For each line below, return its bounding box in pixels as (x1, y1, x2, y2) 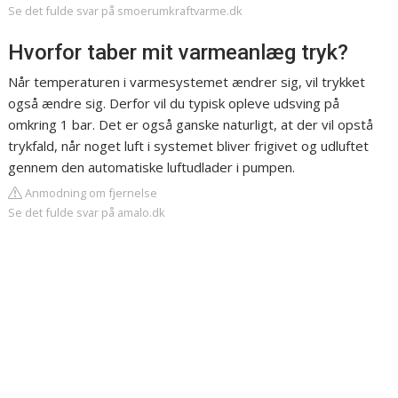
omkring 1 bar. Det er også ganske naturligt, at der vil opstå (8, 115, 374, 134)
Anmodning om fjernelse (22, 185, 158, 202)
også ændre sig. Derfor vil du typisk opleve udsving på (8, 94, 340, 113)
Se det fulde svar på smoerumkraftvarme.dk (8, 3, 243, 20)
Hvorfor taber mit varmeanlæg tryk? (8, 40, 349, 66)
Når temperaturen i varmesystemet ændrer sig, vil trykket (8, 73, 366, 92)
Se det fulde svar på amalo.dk (8, 204, 166, 221)
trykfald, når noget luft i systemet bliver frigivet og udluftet (8, 137, 370, 155)
